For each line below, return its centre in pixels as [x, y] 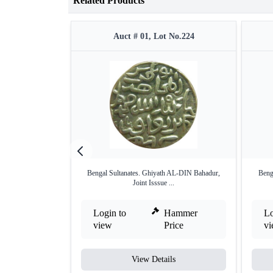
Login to [110, 213]
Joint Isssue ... [154, 183]
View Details [154, 260]
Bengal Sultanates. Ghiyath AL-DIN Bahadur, [154, 173]
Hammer [181, 213]
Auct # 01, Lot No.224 [154, 37]
